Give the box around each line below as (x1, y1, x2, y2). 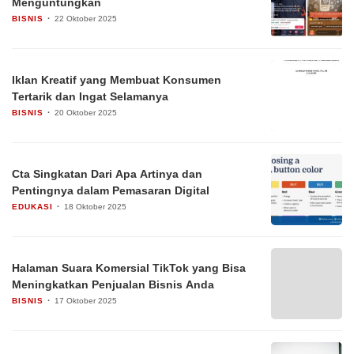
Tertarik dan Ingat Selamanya (12, 89, 168, 103)
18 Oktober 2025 (64, 201, 126, 211)
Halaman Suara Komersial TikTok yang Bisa (12, 261, 246, 274)
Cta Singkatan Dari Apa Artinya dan (12, 167, 202, 180)
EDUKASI (12, 201, 53, 211)
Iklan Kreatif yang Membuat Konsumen (12, 73, 221, 86)
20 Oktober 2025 (55, 107, 117, 117)
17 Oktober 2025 (55, 296, 117, 305)
